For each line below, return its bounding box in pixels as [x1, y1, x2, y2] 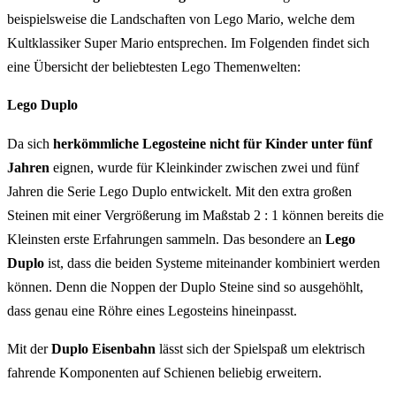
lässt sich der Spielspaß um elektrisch [156, 341, 365, 357]
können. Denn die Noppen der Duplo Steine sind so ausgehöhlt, [7, 279, 363, 295]
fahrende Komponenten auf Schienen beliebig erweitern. [7, 365, 322, 381]
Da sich [7, 136, 53, 152]
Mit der [7, 341, 51, 357]
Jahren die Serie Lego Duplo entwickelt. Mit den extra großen [7, 184, 352, 200]
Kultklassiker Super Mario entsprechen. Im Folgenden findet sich [7, 34, 369, 50]
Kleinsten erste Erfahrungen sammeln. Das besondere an [7, 232, 325, 247]
